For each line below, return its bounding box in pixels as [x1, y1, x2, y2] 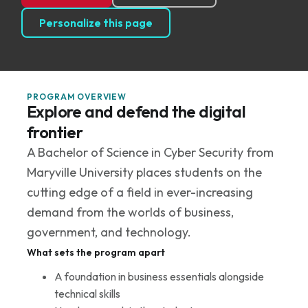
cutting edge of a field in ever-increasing [26, 184, 253, 200]
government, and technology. [26, 223, 191, 240]
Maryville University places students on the [26, 164, 262, 180]
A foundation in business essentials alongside [54, 269, 264, 283]
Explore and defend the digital [26, 100, 245, 122]
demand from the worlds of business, [26, 203, 234, 220]
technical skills [54, 286, 120, 300]
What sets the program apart [26, 245, 165, 258]
